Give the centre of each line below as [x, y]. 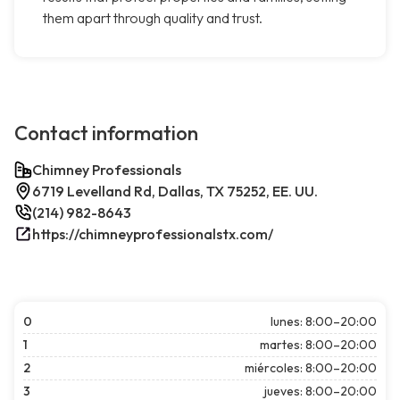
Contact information [106, 133]
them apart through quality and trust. [153, 18]
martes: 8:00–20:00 [318, 345]
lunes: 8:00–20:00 [324, 322]
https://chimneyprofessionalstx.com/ [153, 234]
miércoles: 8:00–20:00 [311, 368]
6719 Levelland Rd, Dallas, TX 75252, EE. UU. [175, 192]
